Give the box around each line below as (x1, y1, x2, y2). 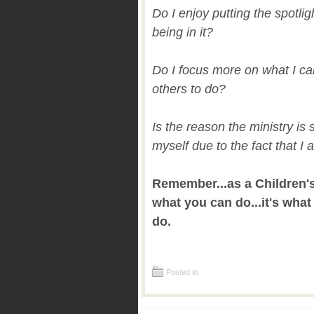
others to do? (152, 82, 226, 96)
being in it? (152, 25, 213, 39)
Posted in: (166, 268, 200, 276)
